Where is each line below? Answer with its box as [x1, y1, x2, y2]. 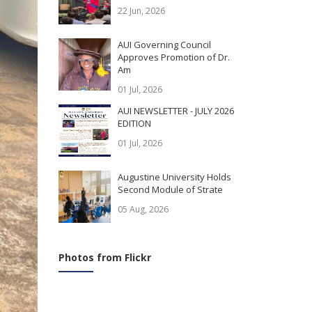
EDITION [117, 117, 151, 130]
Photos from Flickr [58, 251, 151, 265]
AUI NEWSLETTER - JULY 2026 [117, 104, 234, 118]
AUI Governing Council [117, 38, 211, 52]
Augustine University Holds [117, 171, 231, 184]
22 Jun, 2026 [117, 5, 165, 17]
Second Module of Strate [117, 183, 223, 196]
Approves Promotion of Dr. [117, 51, 230, 64]
